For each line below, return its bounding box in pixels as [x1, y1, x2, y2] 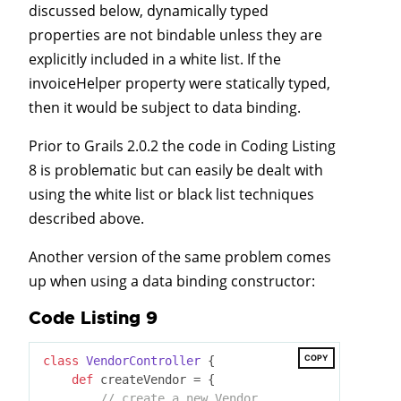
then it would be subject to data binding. [29, 97, 301, 117]
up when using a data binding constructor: [29, 270, 315, 291]
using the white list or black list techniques [29, 183, 314, 204]
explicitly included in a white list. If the [29, 48, 281, 69]
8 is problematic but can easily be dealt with [29, 159, 323, 180]
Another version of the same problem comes [29, 246, 331, 267]
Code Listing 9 [29, 305, 158, 329]
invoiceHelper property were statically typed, [29, 73, 330, 93]
